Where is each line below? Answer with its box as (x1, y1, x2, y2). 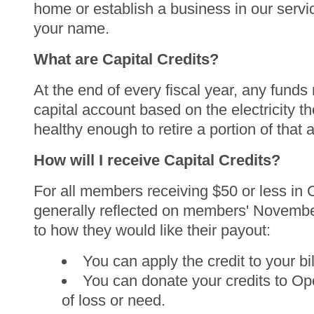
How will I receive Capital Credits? (34, 151, 285, 169)
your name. (34, 19, 114, 37)
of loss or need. (62, 291, 165, 309)
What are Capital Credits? (34, 50, 223, 68)
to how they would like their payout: (34, 221, 275, 239)
